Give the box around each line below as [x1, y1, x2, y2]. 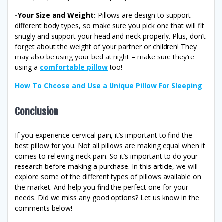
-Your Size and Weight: [15, 10, 96, 20]
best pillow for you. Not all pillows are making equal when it [15, 140, 205, 150]
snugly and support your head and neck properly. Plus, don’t [15, 31, 206, 41]
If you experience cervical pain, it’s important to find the [15, 130, 192, 140]
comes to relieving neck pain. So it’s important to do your [15, 151, 198, 161]
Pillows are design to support [96, 10, 191, 20]
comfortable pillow [40, 62, 108, 72]
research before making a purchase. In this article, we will [15, 161, 198, 171]
